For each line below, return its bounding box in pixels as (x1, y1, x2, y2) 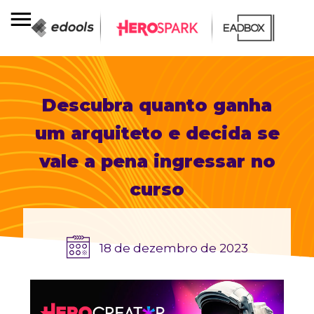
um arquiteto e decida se (34, 123, 280, 144)
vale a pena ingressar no (39, 151, 275, 172)
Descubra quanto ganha (42, 95, 272, 116)
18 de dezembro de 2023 (96, 241, 248, 255)
